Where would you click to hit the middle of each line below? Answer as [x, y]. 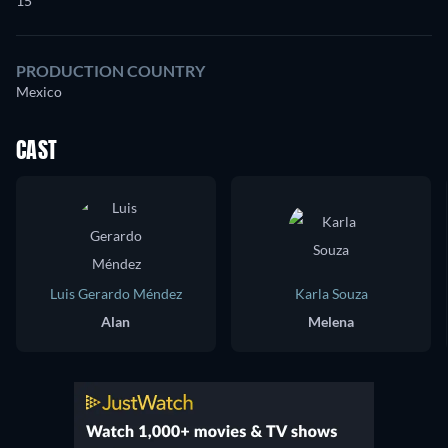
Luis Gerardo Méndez [116, 293]
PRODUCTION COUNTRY [110, 70]
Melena [331, 321]
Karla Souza [331, 293]
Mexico [39, 91]
